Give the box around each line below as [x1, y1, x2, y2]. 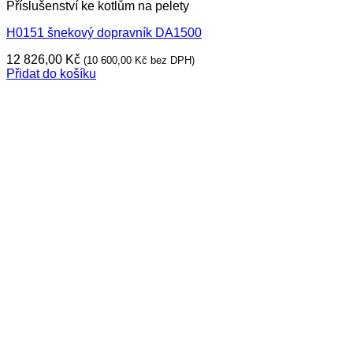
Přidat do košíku [6, 67, 96, 80]
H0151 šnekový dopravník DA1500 [6, 26, 202, 39]
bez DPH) [147, 54, 195, 66]
